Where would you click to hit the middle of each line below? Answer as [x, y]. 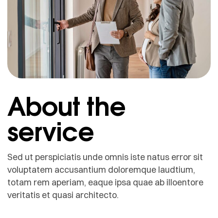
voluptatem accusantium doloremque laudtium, [101, 169]
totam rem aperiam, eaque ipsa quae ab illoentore [105, 182]
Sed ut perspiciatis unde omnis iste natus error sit [105, 157]
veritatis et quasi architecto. [63, 195]
